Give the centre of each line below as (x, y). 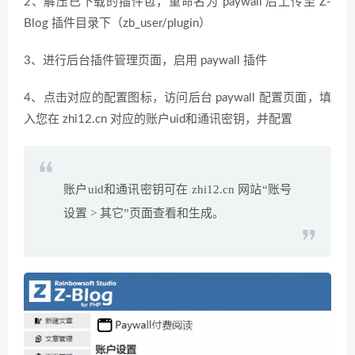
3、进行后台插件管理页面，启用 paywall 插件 (145, 61)
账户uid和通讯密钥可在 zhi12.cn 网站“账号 (177, 189)
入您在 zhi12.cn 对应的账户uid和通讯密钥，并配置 (158, 119)
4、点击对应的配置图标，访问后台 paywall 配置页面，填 (177, 98)
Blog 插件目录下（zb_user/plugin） (117, 23)
